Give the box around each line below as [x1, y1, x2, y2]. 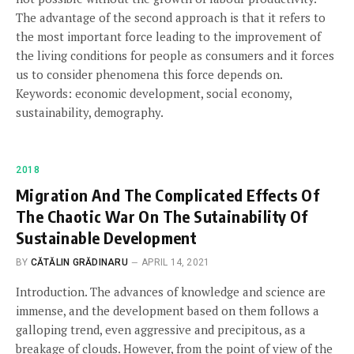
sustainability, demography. [16, 104, 164, 120]
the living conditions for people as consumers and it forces [16, 47, 334, 63]
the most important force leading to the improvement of [16, 28, 321, 44]
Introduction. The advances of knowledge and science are [16, 284, 326, 299]
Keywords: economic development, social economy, [16, 85, 292, 101]
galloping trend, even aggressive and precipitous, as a [16, 322, 306, 337]
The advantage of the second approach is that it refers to [16, 9, 326, 25]
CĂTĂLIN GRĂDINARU [30, 257, 128, 268]
